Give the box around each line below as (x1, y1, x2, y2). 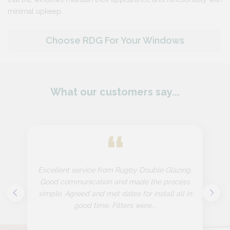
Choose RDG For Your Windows (46, 35, 184, 46)
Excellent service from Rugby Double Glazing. (38, 166, 192, 175)
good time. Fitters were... (74, 201, 156, 210)
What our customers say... (50, 86, 180, 99)
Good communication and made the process (40, 178, 190, 186)
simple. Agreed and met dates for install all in (38, 189, 192, 198)
